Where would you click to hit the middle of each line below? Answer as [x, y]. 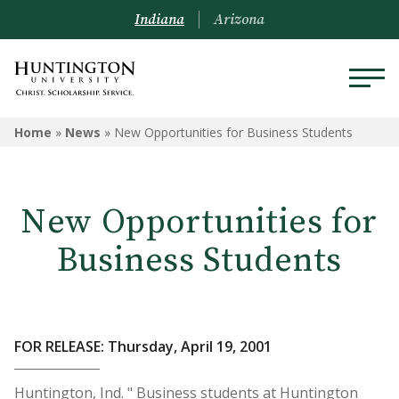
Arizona [239, 20]
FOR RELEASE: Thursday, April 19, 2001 [143, 346]
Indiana [159, 20]
